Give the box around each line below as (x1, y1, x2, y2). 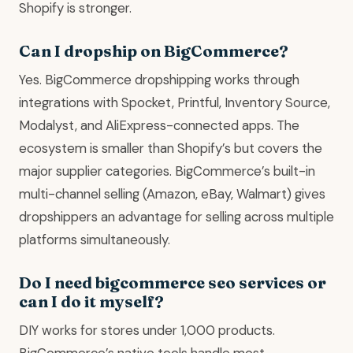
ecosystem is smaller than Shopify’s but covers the (19, 139, 322, 157)
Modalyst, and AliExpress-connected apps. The (19, 116, 299, 134)
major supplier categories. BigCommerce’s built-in (19, 162, 315, 180)
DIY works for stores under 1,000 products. (19, 321, 275, 339)
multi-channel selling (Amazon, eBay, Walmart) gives (19, 184, 325, 203)
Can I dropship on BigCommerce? (19, 40, 288, 61)
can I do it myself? (19, 291, 164, 311)
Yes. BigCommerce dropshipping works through (19, 70, 299, 88)
